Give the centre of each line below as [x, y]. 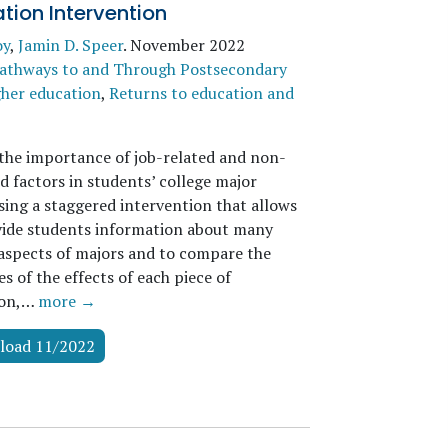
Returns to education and [201, 93]
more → [66, 301]
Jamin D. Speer [70, 45]
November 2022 [187, 45]
